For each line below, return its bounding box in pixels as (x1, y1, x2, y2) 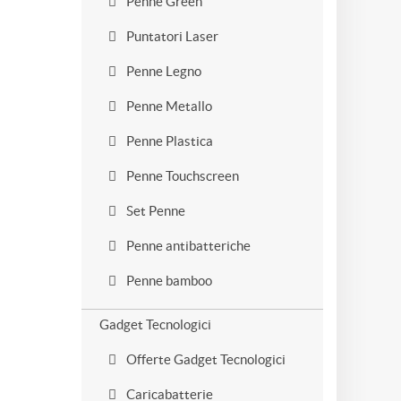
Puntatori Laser (124, 29, 218, 44)
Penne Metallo (124, 98, 212, 114)
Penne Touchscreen (124, 168, 239, 183)
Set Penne (124, 203, 185, 218)
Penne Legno (124, 64, 201, 79)
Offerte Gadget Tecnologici (124, 352, 286, 367)
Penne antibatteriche (124, 238, 251, 253)
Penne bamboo (124, 273, 212, 288)
